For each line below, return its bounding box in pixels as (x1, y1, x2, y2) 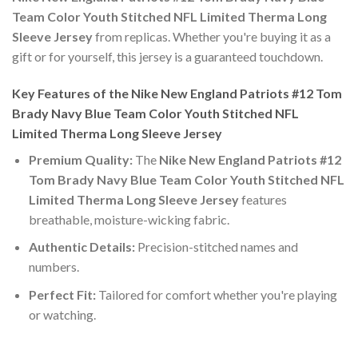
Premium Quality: (28, 151, 133, 167)
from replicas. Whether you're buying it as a (93, 28, 331, 44)
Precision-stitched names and (134, 239, 298, 255)
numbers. (28, 259, 79, 275)
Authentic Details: (28, 239, 135, 255)
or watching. (28, 306, 96, 322)
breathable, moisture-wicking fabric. (28, 211, 229, 227)
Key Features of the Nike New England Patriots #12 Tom (12, 85, 342, 101)
